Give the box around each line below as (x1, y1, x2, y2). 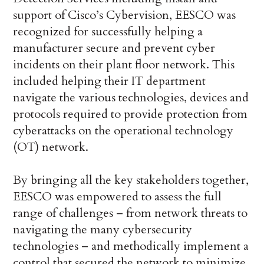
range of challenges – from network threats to (13, 205, 248, 222)
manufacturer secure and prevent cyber (13, 40, 216, 57)
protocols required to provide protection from (13, 106, 248, 123)
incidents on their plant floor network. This (13, 57, 235, 73)
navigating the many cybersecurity (13, 222, 193, 238)
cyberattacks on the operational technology (13, 123, 234, 139)
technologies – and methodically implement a (13, 238, 249, 255)
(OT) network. (13, 139, 89, 156)
